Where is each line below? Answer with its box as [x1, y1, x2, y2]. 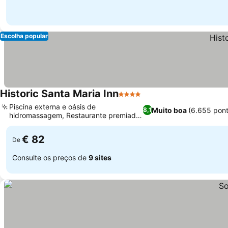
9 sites [89, 153, 111, 162]
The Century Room [9, 120, 71, 128]
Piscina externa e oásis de [9, 102, 96, 111]
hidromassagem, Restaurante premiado [9, 111, 140, 120]
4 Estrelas [118, 94, 156, 104]
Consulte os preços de [12, 153, 89, 162]
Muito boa [152, 105, 187, 115]
